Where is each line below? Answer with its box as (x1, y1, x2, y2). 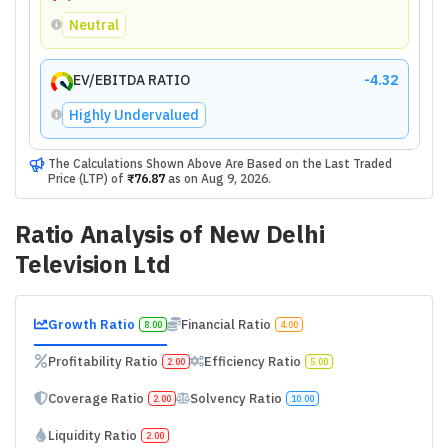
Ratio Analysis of (15, 218, 209, 250)
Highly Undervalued (68, 105, 199, 124)
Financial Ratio (180, 315, 271, 333)
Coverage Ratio (47, 389, 144, 407)
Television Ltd (15, 248, 171, 280)
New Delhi (208, 218, 325, 250)
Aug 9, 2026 (200, 170, 268, 186)
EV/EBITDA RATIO (72, 71, 190, 89)
